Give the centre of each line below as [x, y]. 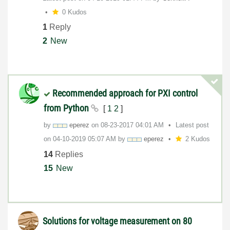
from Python [67, 108]
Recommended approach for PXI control [125, 93]
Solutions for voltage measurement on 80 [117, 221]
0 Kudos [74, 12]
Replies [68, 154]
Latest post [192, 125]
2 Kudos [197, 139]
